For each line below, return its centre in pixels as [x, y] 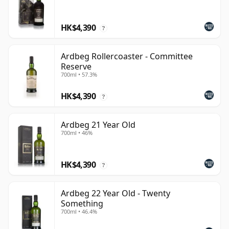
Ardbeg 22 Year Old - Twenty [116, 193]
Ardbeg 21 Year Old [98, 125]
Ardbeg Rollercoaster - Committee [127, 56]
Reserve [76, 67]
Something [82, 204]
